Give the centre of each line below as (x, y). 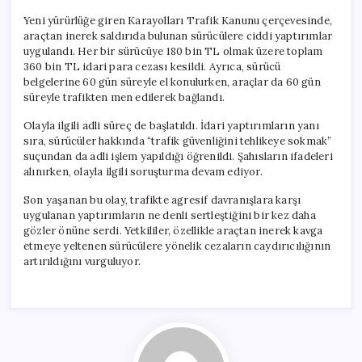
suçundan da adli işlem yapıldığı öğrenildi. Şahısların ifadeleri (178, 156)
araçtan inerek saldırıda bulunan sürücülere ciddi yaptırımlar (178, 36)
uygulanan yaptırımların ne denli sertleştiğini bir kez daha (170, 215)
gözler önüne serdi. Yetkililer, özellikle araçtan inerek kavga (173, 230)
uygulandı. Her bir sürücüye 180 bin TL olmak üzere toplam (173, 51)
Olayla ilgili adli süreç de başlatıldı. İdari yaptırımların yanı (171, 125)
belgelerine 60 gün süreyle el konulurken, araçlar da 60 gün (172, 82)
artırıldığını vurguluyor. (82, 261)
